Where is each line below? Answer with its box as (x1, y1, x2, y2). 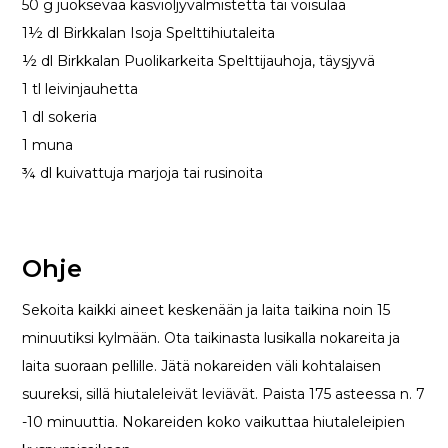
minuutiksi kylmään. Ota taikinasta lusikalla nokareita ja (22, 329, 401, 348)
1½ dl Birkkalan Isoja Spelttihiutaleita (22, 24, 276, 43)
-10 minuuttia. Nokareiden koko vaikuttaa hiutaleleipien (22, 413, 406, 432)
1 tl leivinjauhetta (22, 80, 139, 99)
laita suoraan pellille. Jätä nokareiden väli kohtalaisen (22, 357, 382, 376)
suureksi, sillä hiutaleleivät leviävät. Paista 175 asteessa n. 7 (22, 385, 426, 404)
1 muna (22, 136, 74, 155)
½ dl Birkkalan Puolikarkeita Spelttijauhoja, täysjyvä (22, 52, 376, 71)
